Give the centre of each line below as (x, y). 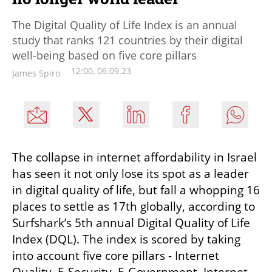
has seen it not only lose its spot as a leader (131, 173)
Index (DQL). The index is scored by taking (126, 239)
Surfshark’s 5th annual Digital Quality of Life (131, 223)
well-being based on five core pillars (104, 55)
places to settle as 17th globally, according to (134, 206)
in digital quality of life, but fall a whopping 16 (136, 190)
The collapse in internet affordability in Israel (134, 157)
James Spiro (36, 73)
